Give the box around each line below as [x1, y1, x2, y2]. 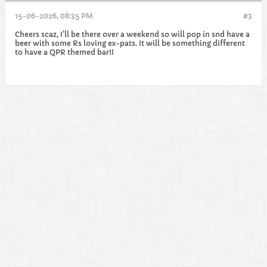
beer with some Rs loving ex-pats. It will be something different [15, 39, 245, 48]
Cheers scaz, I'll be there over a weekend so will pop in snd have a [15, 30, 250, 39]
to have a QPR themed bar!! [15, 48, 114, 57]
